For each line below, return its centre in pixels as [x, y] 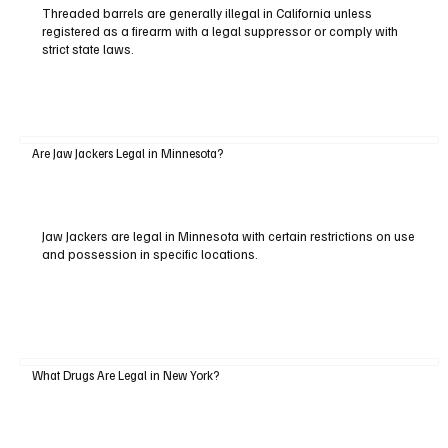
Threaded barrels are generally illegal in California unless [206, 13]
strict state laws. [87, 49]
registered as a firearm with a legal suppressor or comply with [219, 31]
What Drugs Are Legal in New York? [125, 375]
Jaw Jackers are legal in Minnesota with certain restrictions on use [228, 235]
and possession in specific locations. [149, 253]
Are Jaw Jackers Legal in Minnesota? [127, 152]
